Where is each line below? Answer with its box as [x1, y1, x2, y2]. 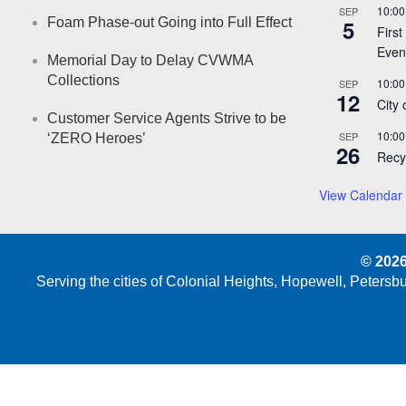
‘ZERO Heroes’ [47, 130, 146, 146]
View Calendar [319, 185, 402, 204]
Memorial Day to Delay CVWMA [47, 52, 253, 68]
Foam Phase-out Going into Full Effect [47, 14, 292, 30]
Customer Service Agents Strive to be [47, 110, 286, 126]
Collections [47, 72, 120, 88]
